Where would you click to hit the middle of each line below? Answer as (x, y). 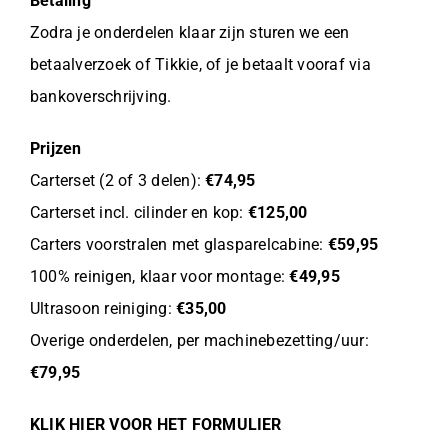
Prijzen (55, 148)
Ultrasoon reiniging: (103, 308)
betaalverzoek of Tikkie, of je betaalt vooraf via (200, 64)
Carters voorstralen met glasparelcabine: (178, 244)
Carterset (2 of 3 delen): (117, 180)
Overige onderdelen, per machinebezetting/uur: (199, 340)
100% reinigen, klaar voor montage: (159, 276)
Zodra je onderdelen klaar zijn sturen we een (189, 32)
